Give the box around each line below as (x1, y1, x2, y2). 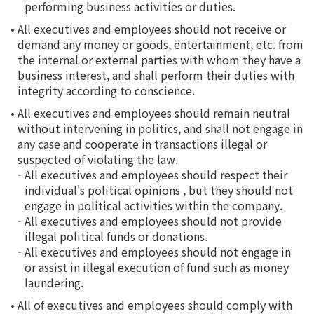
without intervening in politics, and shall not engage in (18, 120, 303, 137)
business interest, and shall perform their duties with (18, 67, 294, 83)
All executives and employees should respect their (25, 166, 287, 183)
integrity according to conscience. (18, 82, 195, 99)
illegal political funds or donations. (25, 228, 207, 245)
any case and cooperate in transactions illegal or (18, 135, 267, 152)
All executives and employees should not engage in (25, 243, 291, 260)
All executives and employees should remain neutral (18, 104, 290, 121)
